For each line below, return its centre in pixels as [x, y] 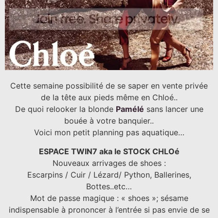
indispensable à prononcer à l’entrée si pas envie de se [109, 209]
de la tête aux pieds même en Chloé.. [109, 98]
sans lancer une [173, 109]
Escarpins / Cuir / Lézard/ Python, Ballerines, [109, 174]
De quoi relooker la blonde [65, 109]
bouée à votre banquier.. [109, 121]
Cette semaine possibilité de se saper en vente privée [109, 86]
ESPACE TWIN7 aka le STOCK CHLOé [109, 151]
